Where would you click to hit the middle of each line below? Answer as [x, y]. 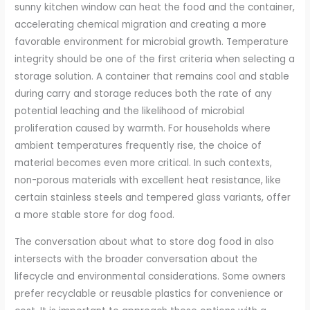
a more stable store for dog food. [95, 215]
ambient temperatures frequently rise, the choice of [138, 146]
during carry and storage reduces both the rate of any [144, 94]
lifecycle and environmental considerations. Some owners [151, 276]
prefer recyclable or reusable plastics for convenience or [149, 293]
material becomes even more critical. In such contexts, [144, 163]
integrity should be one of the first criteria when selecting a [155, 60]
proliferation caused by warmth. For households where [143, 129]
